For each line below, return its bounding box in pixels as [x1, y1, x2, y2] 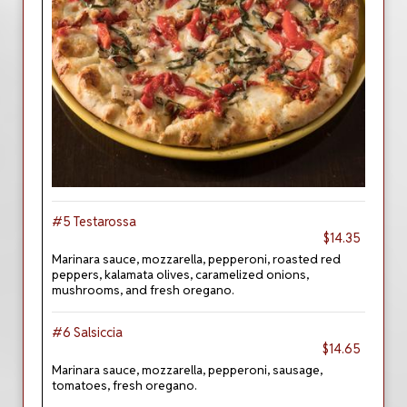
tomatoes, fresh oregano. [52, 377, 197, 393]
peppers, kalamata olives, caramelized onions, [52, 266, 309, 283]
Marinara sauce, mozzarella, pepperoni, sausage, [52, 362, 323, 378]
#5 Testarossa [52, 213, 136, 230]
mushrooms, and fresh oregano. [52, 282, 234, 298]
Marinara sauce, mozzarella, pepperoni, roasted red [52, 251, 341, 267]
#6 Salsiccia [52, 324, 123, 341]
